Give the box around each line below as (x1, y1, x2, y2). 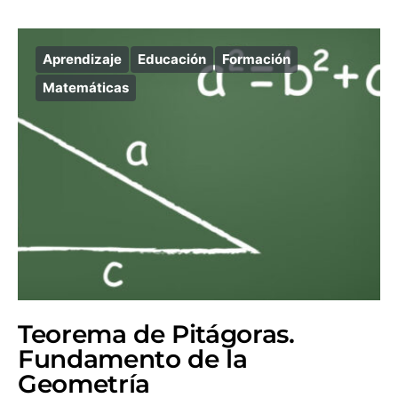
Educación (138, 51, 206, 68)
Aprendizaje (43, 51, 122, 68)
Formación (222, 51, 291, 68)
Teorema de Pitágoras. (18, 319, 295, 349)
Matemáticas (43, 79, 129, 96)
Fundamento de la (18, 344, 248, 374)
